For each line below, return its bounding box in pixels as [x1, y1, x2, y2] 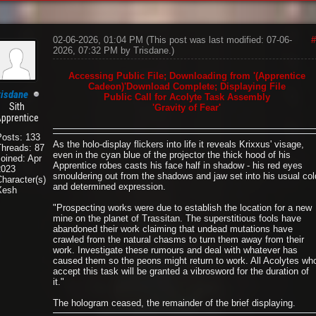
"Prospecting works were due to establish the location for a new [52, 202, 312, 213]
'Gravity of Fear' [152, 102, 221, 113]
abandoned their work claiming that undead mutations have [52, 223, 293, 234]
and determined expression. [52, 181, 166, 192]
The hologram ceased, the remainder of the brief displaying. [52, 297, 296, 308]
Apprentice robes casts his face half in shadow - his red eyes [52, 159, 303, 171]
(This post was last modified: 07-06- [145, 35, 292, 45]
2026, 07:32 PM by [52, 45, 133, 56]
